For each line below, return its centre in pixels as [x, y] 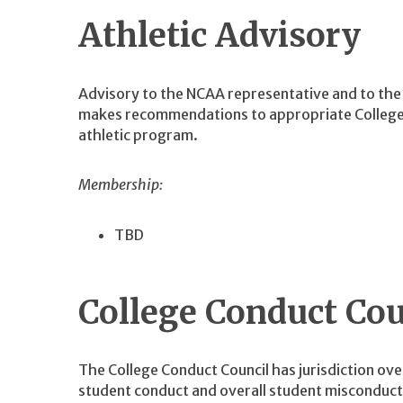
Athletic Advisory [219, 36]
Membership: [121, 185]
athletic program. [138, 134]
